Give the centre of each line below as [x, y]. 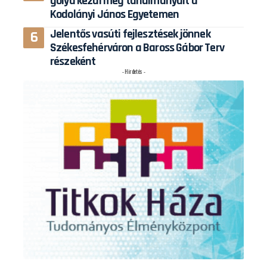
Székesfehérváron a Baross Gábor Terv [137, 47]
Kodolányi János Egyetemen [115, 14]
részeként [73, 61]
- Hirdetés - [133, 71]
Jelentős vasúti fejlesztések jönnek [130, 34]
